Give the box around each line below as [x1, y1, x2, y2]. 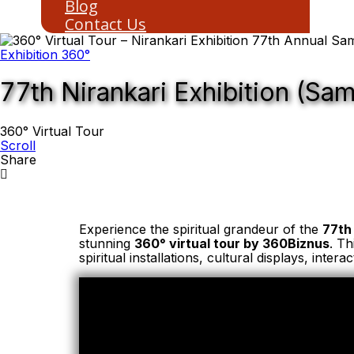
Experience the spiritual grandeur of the [79, 220, 322, 237]
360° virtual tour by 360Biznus [134, 235, 330, 251]
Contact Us [65, 13, 147, 35]
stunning [79, 235, 134, 251]
